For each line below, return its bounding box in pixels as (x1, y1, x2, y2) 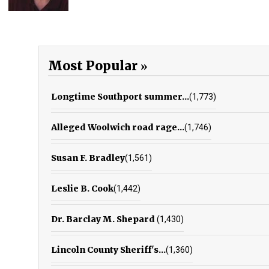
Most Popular (48, 57, 138, 74)
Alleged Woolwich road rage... (51, 121, 184, 133)
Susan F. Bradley (51, 152, 125, 163)
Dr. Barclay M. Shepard (51, 213, 157, 225)
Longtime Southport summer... (51, 91, 189, 102)
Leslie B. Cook (51, 183, 113, 194)
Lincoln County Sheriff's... (51, 244, 166, 255)
